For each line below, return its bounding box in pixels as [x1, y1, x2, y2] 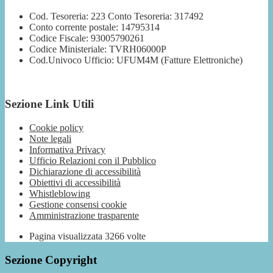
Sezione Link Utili [5, 97, 94, 111]
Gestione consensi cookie [29, 199, 127, 210]
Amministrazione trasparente [29, 210, 139, 221]
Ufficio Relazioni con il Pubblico [29, 155, 156, 166]
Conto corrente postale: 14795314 [29, 21, 160, 32]
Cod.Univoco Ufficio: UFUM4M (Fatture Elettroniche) [29, 54, 243, 65]
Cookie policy [29, 122, 83, 133]
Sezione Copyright [5, 253, 97, 266]
